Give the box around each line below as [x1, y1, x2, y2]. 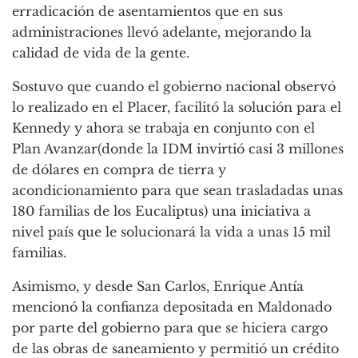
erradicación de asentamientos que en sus [12, 3, 283, 20]
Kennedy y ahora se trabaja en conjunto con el [12, 120, 315, 137]
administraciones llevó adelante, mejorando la [12, 24, 312, 41]
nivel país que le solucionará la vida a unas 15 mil [12, 224, 331, 241]
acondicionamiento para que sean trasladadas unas [12, 182, 343, 199]
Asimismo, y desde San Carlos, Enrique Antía [12, 278, 304, 295]
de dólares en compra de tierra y [12, 161, 226, 178]
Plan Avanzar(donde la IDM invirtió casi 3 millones [12, 141, 344, 157]
